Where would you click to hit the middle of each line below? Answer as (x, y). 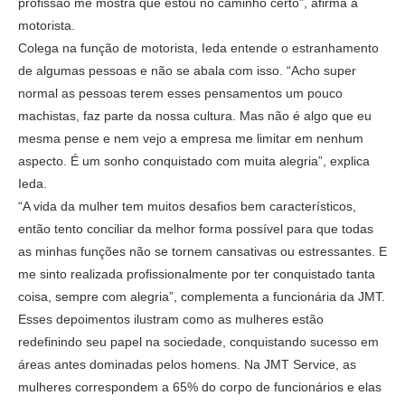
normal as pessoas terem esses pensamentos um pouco (180, 93)
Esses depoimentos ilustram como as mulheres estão (171, 319)
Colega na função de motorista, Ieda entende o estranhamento (198, 47)
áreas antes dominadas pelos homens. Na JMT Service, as (187, 364)
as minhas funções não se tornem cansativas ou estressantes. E (202, 251)
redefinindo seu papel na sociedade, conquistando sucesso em (198, 341)
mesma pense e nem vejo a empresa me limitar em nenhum (191, 138)
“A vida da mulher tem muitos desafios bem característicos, (187, 206)
